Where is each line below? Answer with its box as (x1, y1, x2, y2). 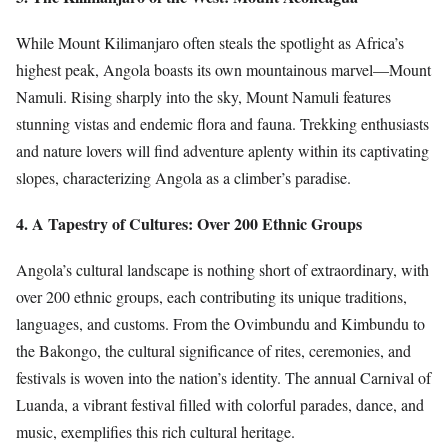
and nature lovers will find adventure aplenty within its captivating (16, 140, 429, 162)
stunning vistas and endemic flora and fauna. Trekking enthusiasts (16, 113, 429, 135)
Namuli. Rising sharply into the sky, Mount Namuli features (16, 86, 391, 108)
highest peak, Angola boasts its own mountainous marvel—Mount (16, 59, 431, 81)
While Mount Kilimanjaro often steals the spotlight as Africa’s (16, 32, 404, 54)
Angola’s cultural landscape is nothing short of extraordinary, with (16, 259, 429, 281)
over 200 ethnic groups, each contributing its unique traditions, (16, 286, 407, 308)
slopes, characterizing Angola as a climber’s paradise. (16, 167, 351, 189)
